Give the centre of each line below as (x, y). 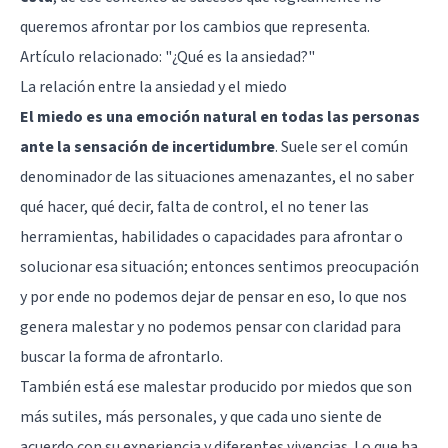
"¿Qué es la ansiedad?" (240, 56)
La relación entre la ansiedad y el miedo (153, 86)
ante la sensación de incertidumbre (147, 146)
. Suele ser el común (341, 146)
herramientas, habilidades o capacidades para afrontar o (211, 236)
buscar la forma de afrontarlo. (121, 356)
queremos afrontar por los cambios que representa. (195, 26)
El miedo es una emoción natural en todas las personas (220, 116)
